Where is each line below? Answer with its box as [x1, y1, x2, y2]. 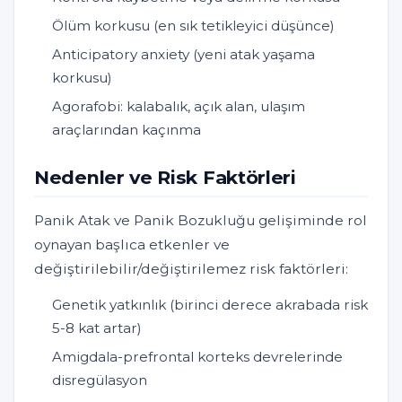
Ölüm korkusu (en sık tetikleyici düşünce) [52, 17, 335, 35]
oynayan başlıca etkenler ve [34, 236, 230, 254]
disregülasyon [52, 371, 147, 389]
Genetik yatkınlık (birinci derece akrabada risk [52, 296, 368, 314]
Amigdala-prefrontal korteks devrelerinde [52, 348, 343, 366]
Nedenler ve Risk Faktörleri [34, 166, 296, 189]
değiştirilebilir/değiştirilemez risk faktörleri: [34, 260, 348, 278]
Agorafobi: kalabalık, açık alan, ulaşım [52, 98, 305, 116]
